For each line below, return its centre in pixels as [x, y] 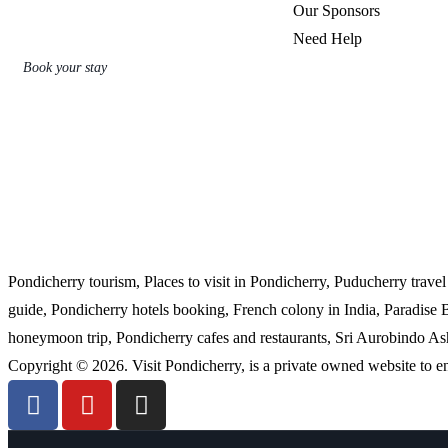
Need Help [327, 38]
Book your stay [65, 67]
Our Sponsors [336, 10]
